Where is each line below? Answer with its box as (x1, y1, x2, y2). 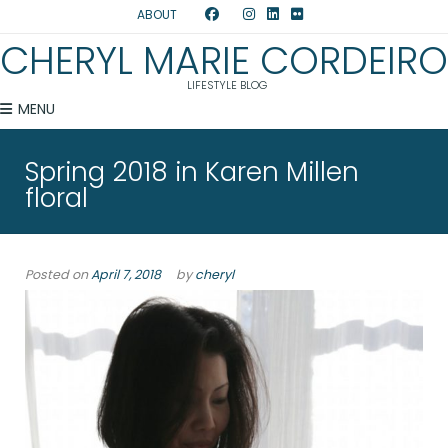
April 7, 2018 (91, 266, 161, 284)
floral (25, 180, 88, 217)
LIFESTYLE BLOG (186, 77, 267, 93)
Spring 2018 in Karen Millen (25, 154, 359, 191)
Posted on (25, 266, 91, 284)
